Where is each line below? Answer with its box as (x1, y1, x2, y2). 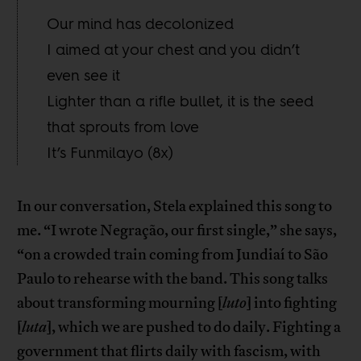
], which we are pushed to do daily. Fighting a (47, 317, 342, 337)
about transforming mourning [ (17, 293, 223, 313)
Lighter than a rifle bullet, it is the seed (47, 89, 314, 111)
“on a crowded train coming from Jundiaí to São (17, 244, 329, 264)
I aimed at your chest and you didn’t (47, 38, 301, 60)
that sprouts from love (47, 115, 200, 137)
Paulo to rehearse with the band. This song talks (17, 268, 329, 288)
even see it (47, 64, 121, 85)
